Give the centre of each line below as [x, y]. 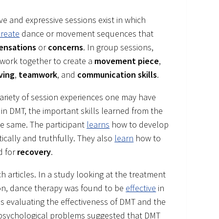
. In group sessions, [119, 47]
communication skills [117, 75]
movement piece [127, 61]
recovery [34, 152]
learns [98, 125]
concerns [66, 47]
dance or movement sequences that [87, 34]
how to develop [139, 125]
